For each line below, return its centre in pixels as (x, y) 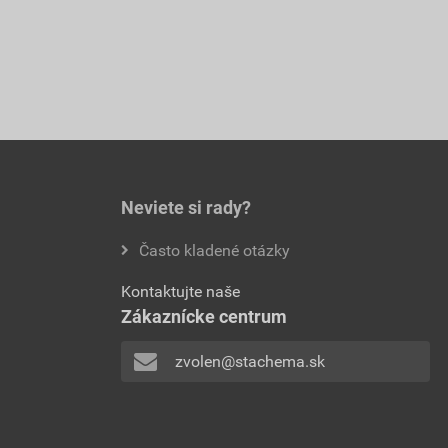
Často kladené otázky (214, 251)
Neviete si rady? (186, 208)
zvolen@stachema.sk (249, 362)
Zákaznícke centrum (204, 317)
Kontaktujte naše (180, 292)
